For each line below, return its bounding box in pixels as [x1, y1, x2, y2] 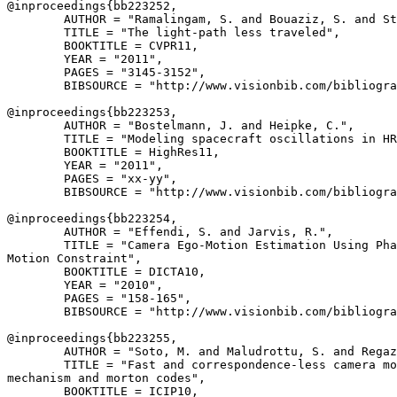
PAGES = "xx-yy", [7, 172, 177, 185]
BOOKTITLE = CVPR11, [7, 39, 198, 52]
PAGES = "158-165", [7, 292, 191, 305]
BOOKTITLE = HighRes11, [7, 145, 220, 159]
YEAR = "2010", [7, 278, 163, 292]
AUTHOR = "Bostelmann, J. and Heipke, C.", [7, 119, 354, 132]
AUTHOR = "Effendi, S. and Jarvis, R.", [7, 225, 333, 238]
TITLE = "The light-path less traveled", [7, 26, 340, 39]
